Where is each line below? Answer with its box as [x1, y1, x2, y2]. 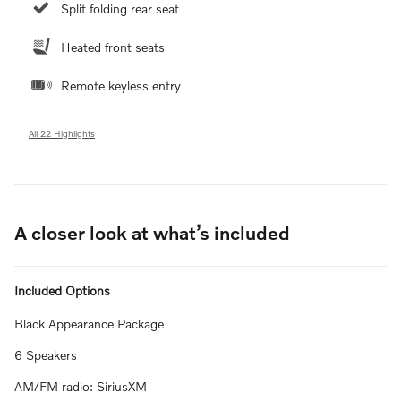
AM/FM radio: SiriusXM [14, 378, 147, 394]
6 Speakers [14, 346, 77, 363]
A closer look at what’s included [14, 220, 290, 243]
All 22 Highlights [29, 127, 95, 139]
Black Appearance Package [14, 315, 164, 331]
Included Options [14, 282, 110, 298]
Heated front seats [61, 38, 165, 55]
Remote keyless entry [61, 77, 181, 93]
